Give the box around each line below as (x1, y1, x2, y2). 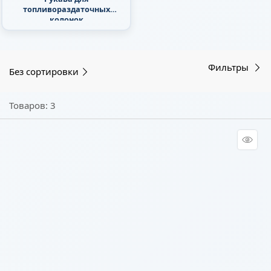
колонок (49, 14, 83, 25)
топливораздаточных (22, 4, 110, 15)
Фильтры (208, 61, 251, 74)
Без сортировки (9, 65, 79, 77)
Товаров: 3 (9, 99, 56, 112)
